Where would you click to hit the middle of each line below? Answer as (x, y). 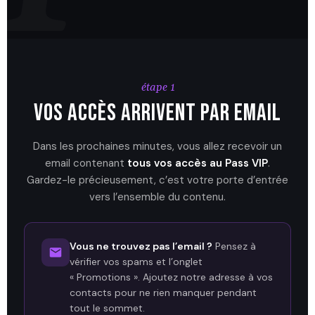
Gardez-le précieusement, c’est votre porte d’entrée (157, 180)
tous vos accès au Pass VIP (198, 163)
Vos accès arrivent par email (157, 113)
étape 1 (157, 88)
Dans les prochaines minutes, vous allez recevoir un (157, 146)
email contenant (86, 163)
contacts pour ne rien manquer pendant (163, 292)
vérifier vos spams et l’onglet (136, 262)
